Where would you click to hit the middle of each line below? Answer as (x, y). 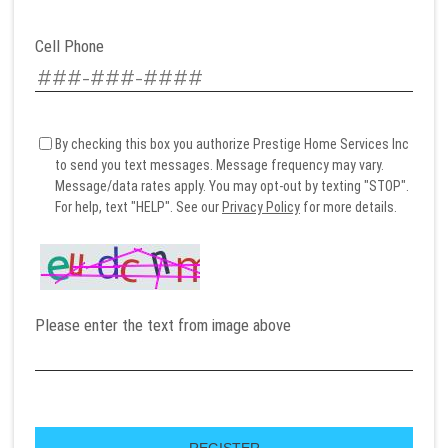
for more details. (348, 206)
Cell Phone (69, 45)
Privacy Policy (261, 206)
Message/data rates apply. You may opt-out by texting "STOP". (232, 185)
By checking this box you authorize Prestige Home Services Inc (232, 143)
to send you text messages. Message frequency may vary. (219, 164)
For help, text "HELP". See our (138, 206)
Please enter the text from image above (163, 324)
